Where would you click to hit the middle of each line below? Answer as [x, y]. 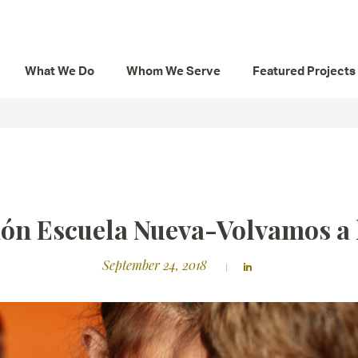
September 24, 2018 [154, 265]
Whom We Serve [173, 71]
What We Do [60, 71]
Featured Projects [304, 71]
